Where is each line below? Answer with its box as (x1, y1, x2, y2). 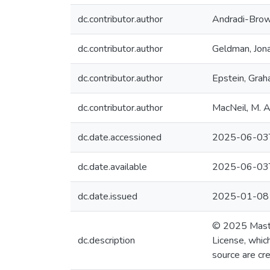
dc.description (78, 234, 135, 247)
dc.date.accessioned (78, 131, 162, 144)
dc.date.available (78, 160, 147, 174)
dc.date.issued (78, 190, 137, 203)
